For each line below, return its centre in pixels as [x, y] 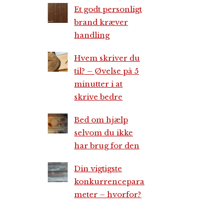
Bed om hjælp [101, 120]
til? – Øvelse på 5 [107, 71]
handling [92, 35]
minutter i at [99, 84]
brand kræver [101, 22]
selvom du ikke [104, 133]
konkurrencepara [110, 181]
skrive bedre [99, 97]
